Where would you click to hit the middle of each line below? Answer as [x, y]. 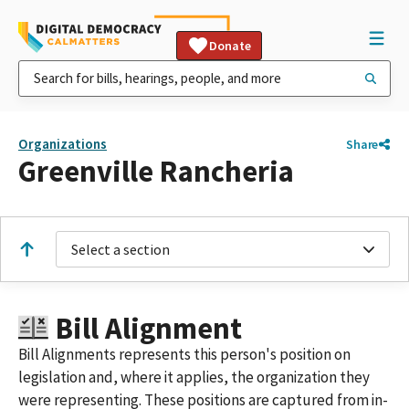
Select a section [121, 249]
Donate [230, 46]
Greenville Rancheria [156, 171]
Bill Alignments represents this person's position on [184, 354]
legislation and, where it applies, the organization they [194, 377]
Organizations [63, 144]
